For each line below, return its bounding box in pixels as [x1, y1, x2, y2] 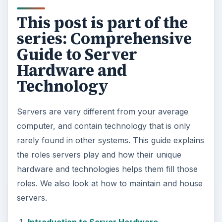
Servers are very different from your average [16, 107, 188, 117]
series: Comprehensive [16, 28, 192, 50]
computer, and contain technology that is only [16, 121, 190, 131]
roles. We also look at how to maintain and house [16, 178, 203, 189]
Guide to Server [16, 44, 137, 66]
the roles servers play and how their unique [16, 150, 181, 160]
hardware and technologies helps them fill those [16, 164, 198, 174]
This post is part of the [16, 12, 188, 34]
